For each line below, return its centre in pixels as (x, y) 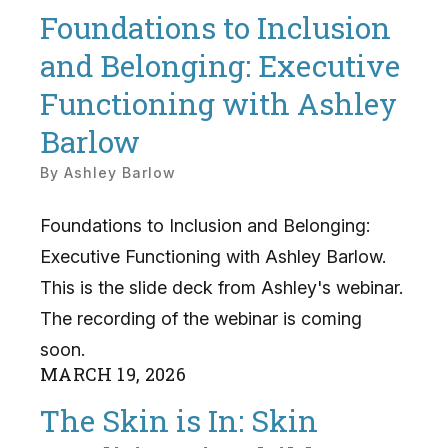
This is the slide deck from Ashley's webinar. (221, 287)
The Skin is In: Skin (179, 421)
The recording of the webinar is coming (201, 318)
